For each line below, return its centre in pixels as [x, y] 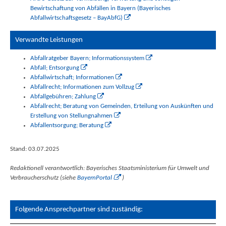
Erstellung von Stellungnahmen [71, 116]
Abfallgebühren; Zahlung [63, 96]
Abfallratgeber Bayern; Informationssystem [87, 58]
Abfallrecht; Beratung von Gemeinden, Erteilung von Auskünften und [122, 106]
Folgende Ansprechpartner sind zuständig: [79, 209]
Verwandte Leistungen [49, 40]
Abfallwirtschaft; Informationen [72, 77]
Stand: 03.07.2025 [35, 149]
